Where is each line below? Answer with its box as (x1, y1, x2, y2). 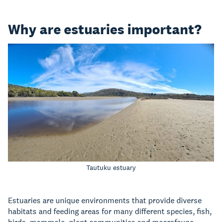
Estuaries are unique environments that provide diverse (8, 195, 202, 206)
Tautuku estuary (86, 163, 136, 172)
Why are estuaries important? (8, 20, 202, 38)
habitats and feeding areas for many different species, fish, (8, 206, 212, 217)
